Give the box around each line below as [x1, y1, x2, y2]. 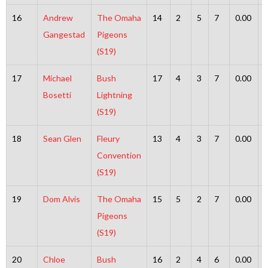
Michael [42, 72, 72, 83]
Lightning [96, 89, 132, 100]
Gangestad [42, 29, 85, 39]
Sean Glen [42, 133, 81, 144]
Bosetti [42, 89, 71, 100]
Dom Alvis [42, 193, 80, 204]
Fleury [96, 133, 120, 144]
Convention [96, 150, 141, 160]
